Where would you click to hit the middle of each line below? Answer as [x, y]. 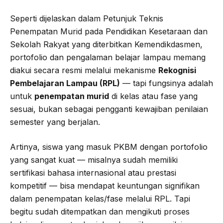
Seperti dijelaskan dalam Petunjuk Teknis [87, 18]
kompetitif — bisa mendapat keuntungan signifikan [105, 185]
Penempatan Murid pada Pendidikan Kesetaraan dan [109, 31]
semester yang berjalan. [55, 122]
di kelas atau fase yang [153, 96]
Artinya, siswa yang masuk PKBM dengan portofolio [109, 147]
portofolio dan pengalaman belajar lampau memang [108, 57]
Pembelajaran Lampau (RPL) [65, 83]
